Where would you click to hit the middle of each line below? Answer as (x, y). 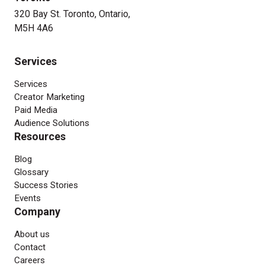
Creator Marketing (49, 97)
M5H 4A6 (34, 28)
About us (32, 235)
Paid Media (36, 110)
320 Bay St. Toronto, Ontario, (72, 14)
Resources (40, 137)
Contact (30, 248)
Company (37, 212)
